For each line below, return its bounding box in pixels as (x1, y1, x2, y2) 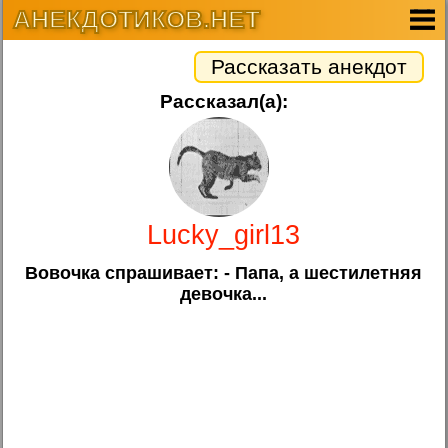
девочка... (180, 283, 268, 304)
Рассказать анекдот (210, 55, 407, 78)
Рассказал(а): (159, 91, 288, 112)
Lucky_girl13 (147, 219, 301, 250)
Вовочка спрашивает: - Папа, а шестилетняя (25, 262, 423, 283)
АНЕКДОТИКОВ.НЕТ (13, 5, 261, 33)
